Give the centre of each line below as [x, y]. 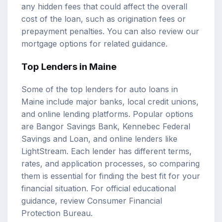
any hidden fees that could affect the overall [104, 7]
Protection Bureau [56, 213]
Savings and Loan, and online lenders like [99, 139]
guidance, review [54, 200]
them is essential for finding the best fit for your [111, 176]
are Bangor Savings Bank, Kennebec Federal [106, 126]
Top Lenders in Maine [69, 66]
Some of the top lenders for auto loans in [100, 89]
